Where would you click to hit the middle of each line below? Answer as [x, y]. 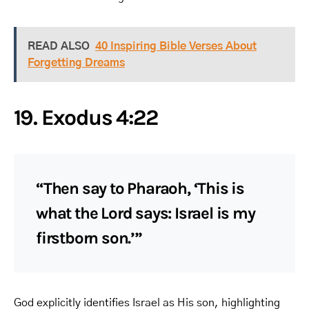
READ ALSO [59, 46]
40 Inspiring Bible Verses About [176, 46]
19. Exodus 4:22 [86, 117]
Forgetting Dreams [76, 62]
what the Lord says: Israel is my [146, 213]
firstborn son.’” [89, 238]
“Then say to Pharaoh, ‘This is [140, 188]
